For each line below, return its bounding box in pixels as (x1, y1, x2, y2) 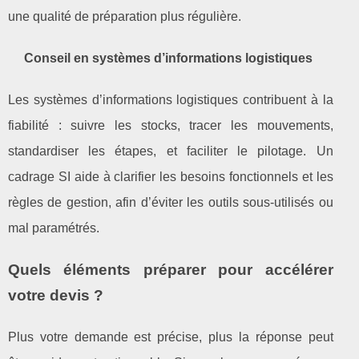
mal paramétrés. (8, 220, 99, 235)
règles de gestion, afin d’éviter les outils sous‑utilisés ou (8, 195, 333, 209)
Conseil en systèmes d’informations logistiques (24, 50, 313, 65)
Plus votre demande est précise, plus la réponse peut (8, 329, 333, 344)
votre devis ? (8, 286, 103, 304)
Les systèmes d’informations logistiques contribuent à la (8, 92, 333, 107)
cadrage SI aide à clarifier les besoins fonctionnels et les (8, 169, 333, 184)
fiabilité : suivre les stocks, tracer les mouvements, (8, 118, 333, 132)
